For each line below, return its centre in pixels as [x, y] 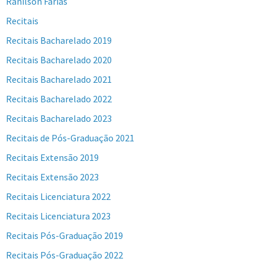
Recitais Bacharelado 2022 [59, 99]
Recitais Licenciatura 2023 [58, 216]
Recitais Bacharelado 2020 [59, 60]
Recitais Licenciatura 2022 [58, 197]
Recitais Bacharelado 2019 [59, 41]
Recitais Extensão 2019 [52, 158]
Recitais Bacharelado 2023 [59, 119]
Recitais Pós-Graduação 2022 [64, 255]
